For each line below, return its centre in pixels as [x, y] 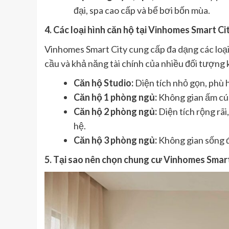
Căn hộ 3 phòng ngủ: [115, 140]
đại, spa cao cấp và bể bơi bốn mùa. [142, 10]
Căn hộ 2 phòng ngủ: [115, 112]
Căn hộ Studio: [104, 83]
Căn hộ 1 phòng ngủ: [115, 97]
